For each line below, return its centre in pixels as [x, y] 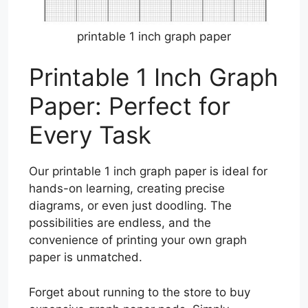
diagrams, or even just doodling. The [130, 206]
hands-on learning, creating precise [127, 189]
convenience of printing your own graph [138, 240]
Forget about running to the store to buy [140, 292]
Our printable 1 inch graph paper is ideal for [148, 172]
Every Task [90, 135]
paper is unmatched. [86, 257]
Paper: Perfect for [130, 106]
